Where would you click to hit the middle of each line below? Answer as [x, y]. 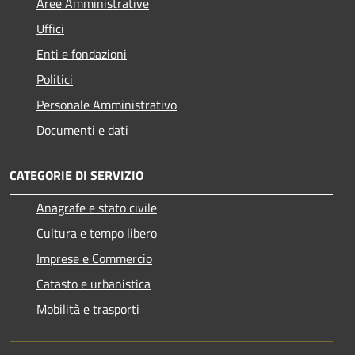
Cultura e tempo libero [97, 233]
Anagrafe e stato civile [97, 208]
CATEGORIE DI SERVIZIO [76, 176]
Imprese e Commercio [94, 259]
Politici [55, 80]
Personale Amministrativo [107, 105]
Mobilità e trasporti [88, 309]
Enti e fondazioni [82, 54]
